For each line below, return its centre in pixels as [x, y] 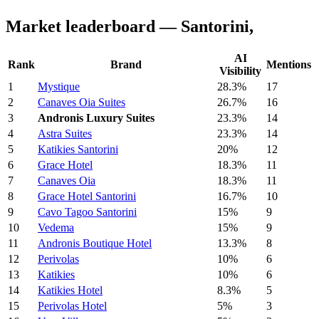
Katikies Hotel [70, 291]
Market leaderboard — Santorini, [130, 26]
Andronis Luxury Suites [96, 118]
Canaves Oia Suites [82, 103]
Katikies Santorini [78, 150]
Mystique [59, 87]
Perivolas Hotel [72, 306]
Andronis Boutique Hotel [95, 244]
